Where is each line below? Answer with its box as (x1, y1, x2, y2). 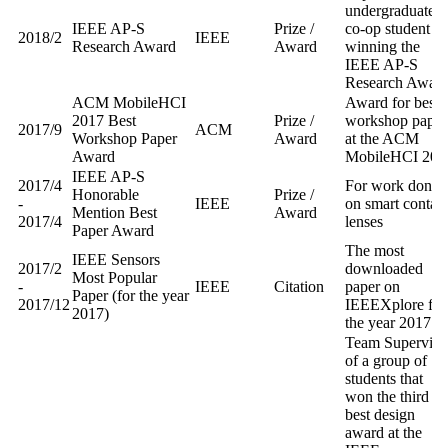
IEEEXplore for (345, 295, 446, 313)
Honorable (72, 185, 139, 203)
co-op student (345, 19, 430, 37)
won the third (345, 387, 429, 405)
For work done (345, 176, 439, 194)
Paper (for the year (72, 286, 189, 304)
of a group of (345, 351, 427, 369)
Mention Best (72, 203, 157, 221)
